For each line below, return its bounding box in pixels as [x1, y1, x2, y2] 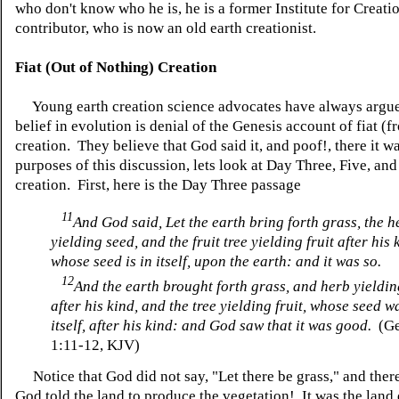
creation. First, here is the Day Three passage [15, 176, 301, 193]
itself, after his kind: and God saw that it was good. [51, 317, 371, 335]
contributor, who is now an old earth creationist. [15, 20, 320, 37]
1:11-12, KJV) [51, 337, 140, 354]
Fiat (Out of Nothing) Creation [15, 59, 216, 76]
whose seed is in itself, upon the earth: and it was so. [51, 252, 381, 270]
